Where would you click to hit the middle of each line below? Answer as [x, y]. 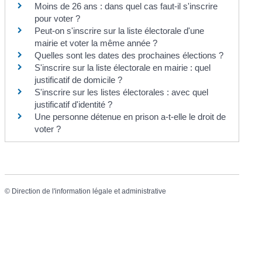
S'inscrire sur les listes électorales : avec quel [122, 92]
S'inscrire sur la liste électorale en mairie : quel [123, 67]
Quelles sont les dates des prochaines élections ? [129, 55]
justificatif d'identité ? [74, 104]
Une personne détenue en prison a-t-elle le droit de [130, 116]
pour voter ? [58, 18]
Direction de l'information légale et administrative [89, 192]
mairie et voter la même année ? [96, 43]
